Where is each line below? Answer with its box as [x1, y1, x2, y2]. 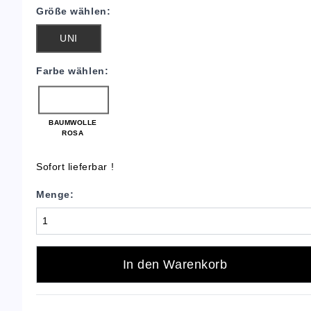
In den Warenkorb [122, 258, 228, 271]
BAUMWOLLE [48, 118, 98, 126]
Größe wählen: [36, 6, 111, 17]
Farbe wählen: [36, 65, 109, 76]
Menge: [36, 189, 74, 200]
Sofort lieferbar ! [36, 161, 115, 172]
